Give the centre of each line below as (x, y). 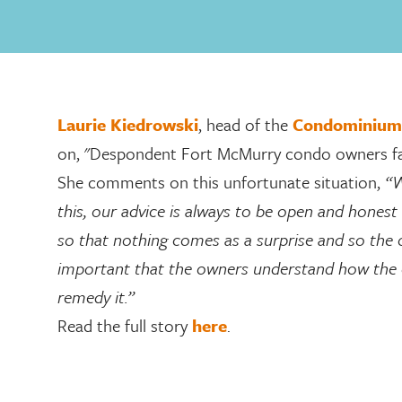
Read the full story (125, 325)
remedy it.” (98, 297)
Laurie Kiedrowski (128, 124)
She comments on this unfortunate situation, (221, 182)
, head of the (245, 124)
